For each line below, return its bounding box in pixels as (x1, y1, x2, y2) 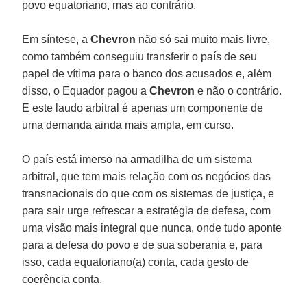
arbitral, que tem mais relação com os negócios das (22, 170, 271, 182)
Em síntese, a (22, 33, 91, 45)
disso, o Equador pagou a (22, 84, 150, 97)
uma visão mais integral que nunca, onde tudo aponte (22, 221, 282, 234)
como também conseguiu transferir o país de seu (22, 50, 258, 62)
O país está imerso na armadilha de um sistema (22, 153, 253, 165)
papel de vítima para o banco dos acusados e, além (22, 67, 272, 79)
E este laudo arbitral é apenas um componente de (22, 101, 264, 114)
